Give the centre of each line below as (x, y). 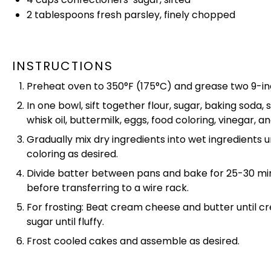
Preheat (47, 86)
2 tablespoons (60, 15)
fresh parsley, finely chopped (165, 15)
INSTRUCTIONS (63, 66)
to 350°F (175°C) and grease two (171, 86)
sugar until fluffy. (65, 222)
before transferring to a (85, 188)
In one (42, 106)
